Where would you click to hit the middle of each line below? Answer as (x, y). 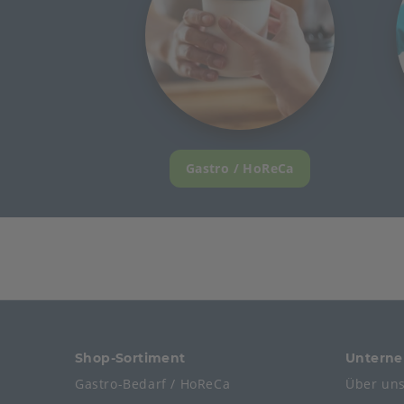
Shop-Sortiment (130, 358)
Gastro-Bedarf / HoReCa (153, 384)
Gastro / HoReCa (239, 168)
